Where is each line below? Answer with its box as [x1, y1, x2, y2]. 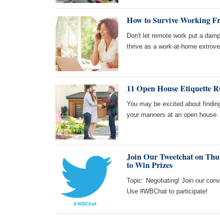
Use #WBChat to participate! [127, 188, 208, 195]
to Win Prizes [127, 159, 172, 171]
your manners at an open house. [127, 111, 219, 118]
